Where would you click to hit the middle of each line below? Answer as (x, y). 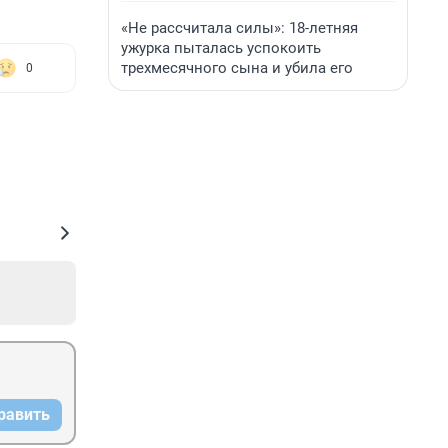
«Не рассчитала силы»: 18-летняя (239, 28)
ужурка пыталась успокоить (221, 48)
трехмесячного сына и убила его (237, 68)
